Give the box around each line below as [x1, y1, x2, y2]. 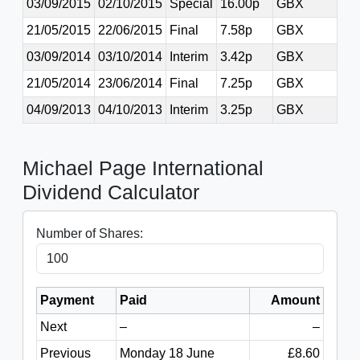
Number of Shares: [36, 227, 143, 240]
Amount [271, 293, 320, 307]
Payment [40, 293, 94, 307]
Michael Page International [22, 157, 264, 179]
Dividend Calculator [22, 181, 199, 203]
